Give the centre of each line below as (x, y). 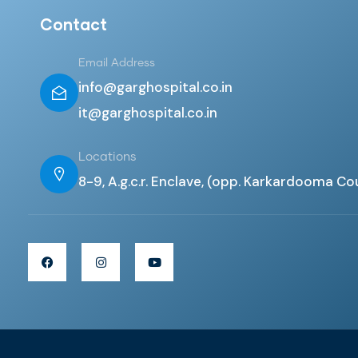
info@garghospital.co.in (155, 87)
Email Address (117, 63)
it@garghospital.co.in (148, 113)
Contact (74, 24)
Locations (107, 157)
